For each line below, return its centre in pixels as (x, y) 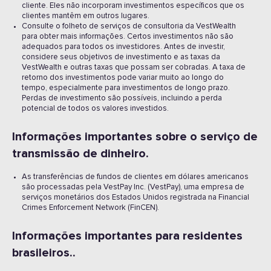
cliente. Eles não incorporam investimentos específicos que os (133, 6)
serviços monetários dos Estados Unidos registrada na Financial (135, 198)
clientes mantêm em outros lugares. (86, 16)
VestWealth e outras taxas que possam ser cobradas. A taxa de (134, 67)
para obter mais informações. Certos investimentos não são (128, 37)
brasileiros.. (44, 253)
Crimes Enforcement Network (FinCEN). (90, 208)
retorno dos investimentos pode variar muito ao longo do (123, 78)
